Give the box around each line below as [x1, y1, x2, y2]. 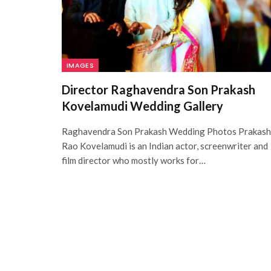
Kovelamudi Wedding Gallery [62, 99, 223, 114]
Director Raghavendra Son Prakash [62, 82, 255, 97]
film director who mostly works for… [62, 155, 206, 166]
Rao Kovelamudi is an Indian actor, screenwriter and [62, 140, 268, 152]
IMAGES [67, 60, 94, 71]
